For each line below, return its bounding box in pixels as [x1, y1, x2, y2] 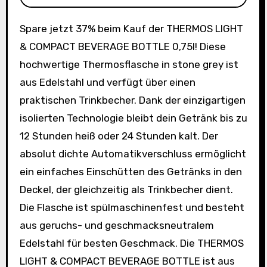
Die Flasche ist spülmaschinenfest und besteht [19, 201, 244, 214]
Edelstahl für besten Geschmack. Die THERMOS [19, 237, 244, 250]
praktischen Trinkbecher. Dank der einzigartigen [19, 94, 246, 107]
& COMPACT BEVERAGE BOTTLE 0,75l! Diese [19, 41, 226, 53]
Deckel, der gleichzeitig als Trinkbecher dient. [19, 184, 233, 196]
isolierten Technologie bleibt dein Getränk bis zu [19, 112, 247, 125]
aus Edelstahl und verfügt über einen [19, 76, 195, 89]
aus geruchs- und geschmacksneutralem [19, 219, 214, 232]
